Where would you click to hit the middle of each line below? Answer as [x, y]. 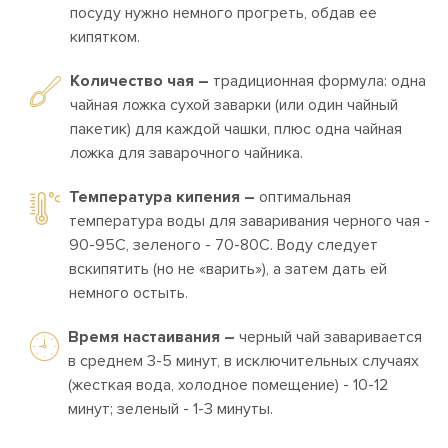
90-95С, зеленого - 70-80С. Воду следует [223, 245]
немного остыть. [128, 293]
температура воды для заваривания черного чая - [249, 221]
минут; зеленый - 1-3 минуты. [170, 409]
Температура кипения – [162, 197]
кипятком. [105, 37]
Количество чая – [139, 81]
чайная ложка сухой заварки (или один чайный [234, 105]
